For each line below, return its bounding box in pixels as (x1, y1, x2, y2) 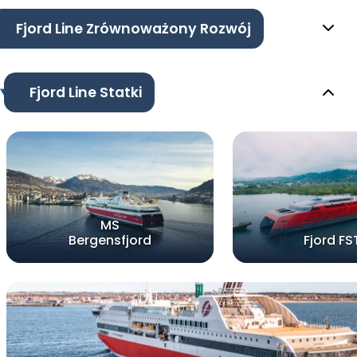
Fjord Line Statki (29, 82, 142, 102)
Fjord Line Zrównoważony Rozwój (16, 18, 251, 38)
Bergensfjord (69, 230, 151, 249)
